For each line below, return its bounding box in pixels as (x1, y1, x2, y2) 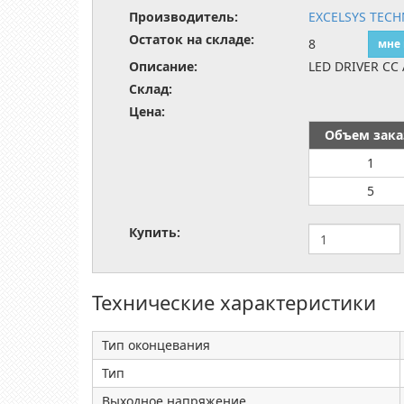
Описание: (129, 58, 197, 75)
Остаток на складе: (129, 31, 254, 48)
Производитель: (129, 8, 238, 25)
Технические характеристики (92, 289, 376, 316)
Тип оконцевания (102, 336, 210, 353)
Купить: (129, 224, 180, 241)
